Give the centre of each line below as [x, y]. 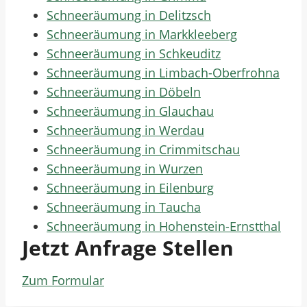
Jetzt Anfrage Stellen [128, 248]
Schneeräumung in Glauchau [130, 111]
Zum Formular [63, 280]
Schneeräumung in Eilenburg [130, 188]
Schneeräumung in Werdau [125, 130]
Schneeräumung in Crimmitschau [143, 149]
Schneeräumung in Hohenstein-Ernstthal [164, 226]
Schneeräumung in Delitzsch [129, 15]
